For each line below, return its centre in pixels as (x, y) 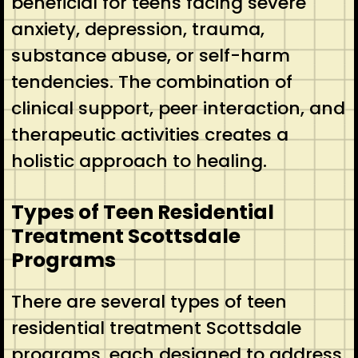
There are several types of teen (149, 301)
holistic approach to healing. (139, 161)
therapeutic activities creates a (149, 134)
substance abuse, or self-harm (150, 55)
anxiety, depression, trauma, (137, 29)
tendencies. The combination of (151, 82)
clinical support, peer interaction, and (178, 108)
